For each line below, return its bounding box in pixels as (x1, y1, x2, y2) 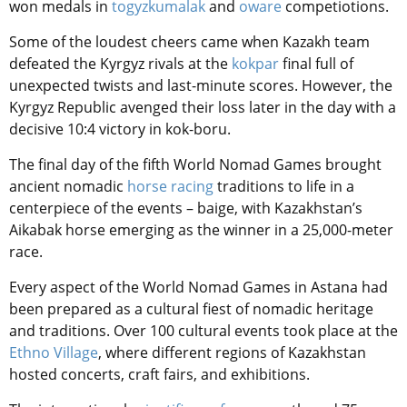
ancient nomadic (9, 176, 124, 197)
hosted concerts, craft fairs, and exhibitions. (9, 364, 310, 385)
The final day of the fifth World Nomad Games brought (9, 154, 382, 175)
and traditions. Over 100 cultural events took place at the (9, 321, 398, 342)
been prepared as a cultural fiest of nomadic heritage (9, 299, 373, 320)
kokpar (232, 54, 279, 74)
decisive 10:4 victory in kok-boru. (9, 119, 231, 140)
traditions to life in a (213, 176, 354, 197)
